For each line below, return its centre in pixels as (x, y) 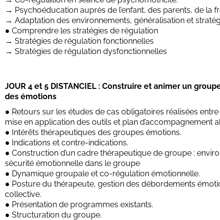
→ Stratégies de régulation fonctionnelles (79, 41)
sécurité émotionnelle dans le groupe (72, 163)
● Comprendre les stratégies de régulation (82, 30)
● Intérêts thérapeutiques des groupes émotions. (93, 132)
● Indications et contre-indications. (67, 142)
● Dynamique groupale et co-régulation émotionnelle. (102, 173)
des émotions (31, 96)
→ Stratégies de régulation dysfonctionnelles (86, 51)
